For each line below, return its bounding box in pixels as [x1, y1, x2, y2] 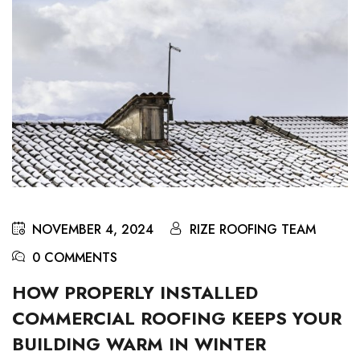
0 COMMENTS [32, 248, 117, 268]
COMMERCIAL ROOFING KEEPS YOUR [12, 305, 342, 332]
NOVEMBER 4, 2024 [32, 220, 153, 239]
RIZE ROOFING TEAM [190, 220, 316, 239]
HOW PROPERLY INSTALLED [12, 280, 258, 306]
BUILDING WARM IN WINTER [12, 331, 266, 358]
